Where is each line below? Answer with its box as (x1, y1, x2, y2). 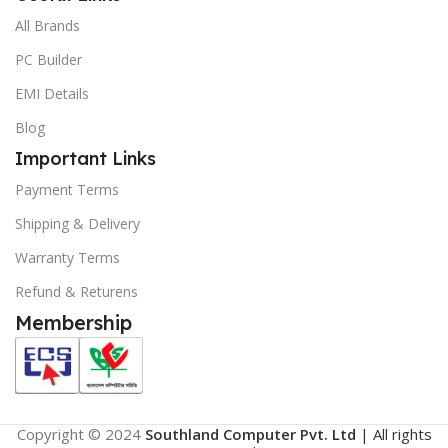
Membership (15, 309, 132, 335)
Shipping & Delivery (15, 213, 140, 233)
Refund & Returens (15, 281, 138, 301)
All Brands (15, 15, 80, 35)
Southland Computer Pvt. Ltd (144, 423, 356, 444)
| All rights (355, 423, 432, 444)
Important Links (15, 146, 156, 170)
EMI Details (15, 83, 89, 103)
